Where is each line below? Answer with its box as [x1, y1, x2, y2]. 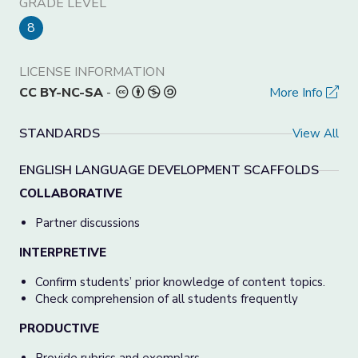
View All [292, 125, 339, 141]
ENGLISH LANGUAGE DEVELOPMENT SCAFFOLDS [19, 161, 319, 179]
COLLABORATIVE [19, 185, 122, 201]
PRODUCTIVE [19, 320, 99, 336]
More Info [269, 84, 326, 101]
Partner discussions [35, 215, 140, 231]
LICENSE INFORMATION [19, 63, 165, 81]
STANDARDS [19, 125, 100, 142]
